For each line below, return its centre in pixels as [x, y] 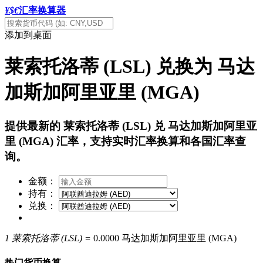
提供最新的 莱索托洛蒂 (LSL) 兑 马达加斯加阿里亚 [131, 126]
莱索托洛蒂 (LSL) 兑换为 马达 [130, 67]
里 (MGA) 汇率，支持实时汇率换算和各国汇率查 [125, 141]
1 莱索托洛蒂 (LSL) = [48, 238]
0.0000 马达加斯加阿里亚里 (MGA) [165, 238]
